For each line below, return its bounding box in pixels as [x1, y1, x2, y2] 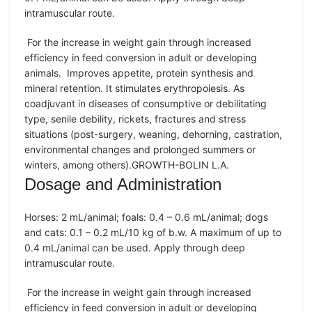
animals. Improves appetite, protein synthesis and [24, 66, 253, 79]
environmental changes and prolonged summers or [24, 143, 256, 155]
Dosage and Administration [24, 174, 221, 194]
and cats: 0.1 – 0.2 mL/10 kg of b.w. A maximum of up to [24, 226, 281, 238]
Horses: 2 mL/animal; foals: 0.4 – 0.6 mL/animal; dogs [24, 210, 268, 223]
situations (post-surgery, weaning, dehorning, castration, [24, 127, 282, 140]
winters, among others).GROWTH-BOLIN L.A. [24, 158, 229, 171]
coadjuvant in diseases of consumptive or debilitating [24, 97, 267, 109]
